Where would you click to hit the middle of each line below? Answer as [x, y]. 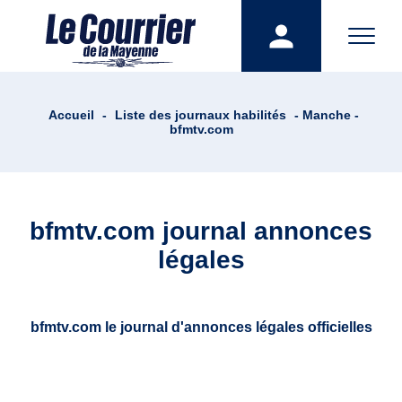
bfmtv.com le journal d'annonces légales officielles [201, 327]
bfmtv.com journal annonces [201, 231]
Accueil [71, 115]
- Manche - [324, 115]
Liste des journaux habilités [200, 115]
